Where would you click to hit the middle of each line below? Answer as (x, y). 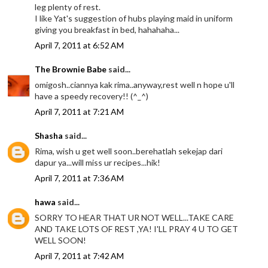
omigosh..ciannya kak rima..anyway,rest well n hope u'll (135, 84)
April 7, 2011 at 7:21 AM (80, 111)
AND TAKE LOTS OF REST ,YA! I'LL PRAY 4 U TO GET (137, 229)
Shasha (49, 135)
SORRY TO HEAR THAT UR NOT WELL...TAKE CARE (135, 217)
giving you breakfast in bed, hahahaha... (107, 29)
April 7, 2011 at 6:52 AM (80, 45)
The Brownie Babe (71, 69)
